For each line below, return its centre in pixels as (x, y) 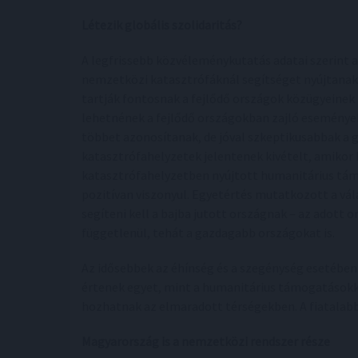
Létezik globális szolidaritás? (162, 25)
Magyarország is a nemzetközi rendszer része (206, 341)
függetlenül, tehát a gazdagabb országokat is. (208, 233)
